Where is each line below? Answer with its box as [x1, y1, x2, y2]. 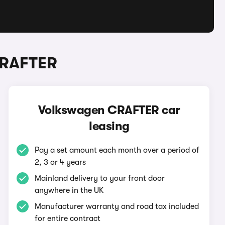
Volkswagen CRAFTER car [38, 103, 180, 117]
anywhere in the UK [35, 186, 104, 195]
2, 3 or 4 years [35, 158, 86, 167]
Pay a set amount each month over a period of [35, 146, 200, 155]
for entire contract [35, 214, 101, 223]
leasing [89, 119, 130, 133]
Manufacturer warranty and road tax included [35, 202, 199, 211]
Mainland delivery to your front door [35, 174, 165, 183]
